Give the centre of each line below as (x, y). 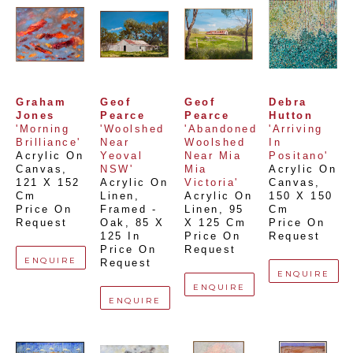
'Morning (43, 130)
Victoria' (212, 183)
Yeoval (121, 156)
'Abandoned (221, 130)
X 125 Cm (215, 223)
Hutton (291, 116)
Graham (41, 103)
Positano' (299, 156)
